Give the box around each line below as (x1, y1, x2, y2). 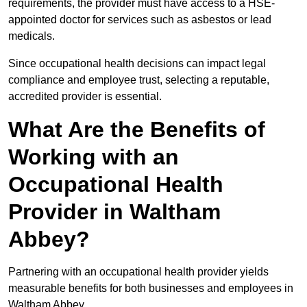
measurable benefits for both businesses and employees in (8, 282, 293, 295)
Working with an (8, 145, 179, 170)
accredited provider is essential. (8, 90, 162, 103)
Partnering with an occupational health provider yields (8, 266, 269, 278)
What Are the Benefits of (8, 117, 265, 143)
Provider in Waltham (8, 199, 221, 225)
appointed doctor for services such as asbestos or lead (8, 14, 271, 26)
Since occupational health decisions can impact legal (8, 58, 266, 70)
